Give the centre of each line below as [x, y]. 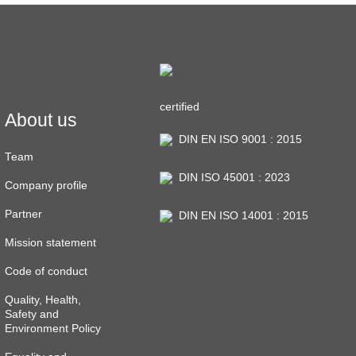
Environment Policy [53, 329]
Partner [24, 215]
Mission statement [51, 243]
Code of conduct [46, 272]
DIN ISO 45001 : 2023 [233, 177]
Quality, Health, [43, 300]
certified [179, 106]
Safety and [32, 315]
